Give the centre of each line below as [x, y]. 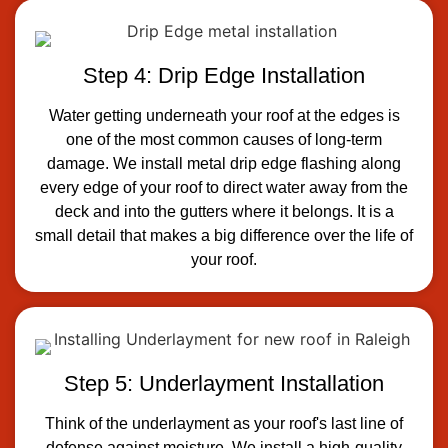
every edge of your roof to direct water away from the [224, 187]
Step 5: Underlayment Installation [224, 383]
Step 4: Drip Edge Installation [224, 75]
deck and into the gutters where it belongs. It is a [224, 211]
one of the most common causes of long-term [224, 139]
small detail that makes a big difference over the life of [224, 235]
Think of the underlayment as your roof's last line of [224, 423]
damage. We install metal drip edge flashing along [224, 163]
